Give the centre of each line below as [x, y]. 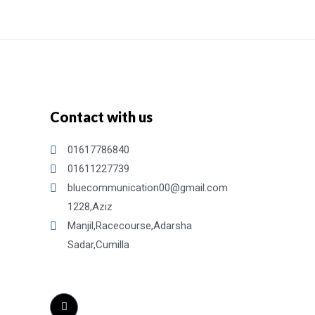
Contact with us [101, 117]
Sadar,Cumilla [98, 245]
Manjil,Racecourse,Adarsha [130, 226]
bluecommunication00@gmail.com [148, 188]
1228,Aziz [90, 207]
